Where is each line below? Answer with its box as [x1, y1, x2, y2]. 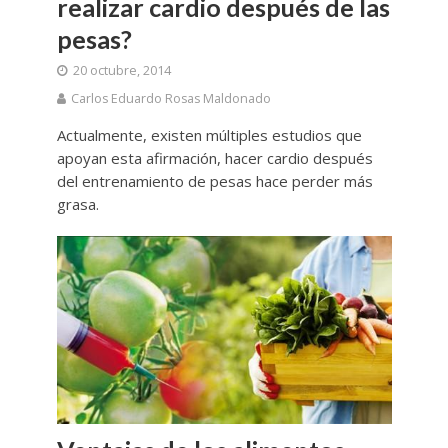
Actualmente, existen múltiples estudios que [56, 124, 362, 145]
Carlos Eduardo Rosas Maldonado [70, 89, 271, 107]
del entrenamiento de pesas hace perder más [56, 170, 373, 191]
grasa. [56, 193, 99, 214]
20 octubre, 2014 [72, 61, 171, 79]
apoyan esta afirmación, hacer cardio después [56, 147, 373, 168]
